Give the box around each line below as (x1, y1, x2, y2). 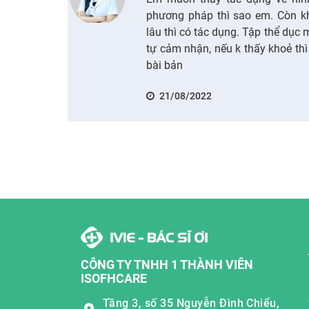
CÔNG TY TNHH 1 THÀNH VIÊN (81, 257, 253, 272)
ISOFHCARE (81, 270, 147, 286)
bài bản (146, 58, 183, 72)
